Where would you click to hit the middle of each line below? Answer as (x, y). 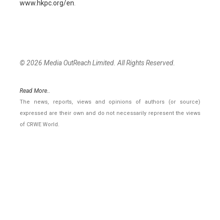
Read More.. (35, 91)
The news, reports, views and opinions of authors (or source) (110, 102)
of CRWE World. (40, 125)
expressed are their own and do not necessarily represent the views (110, 113)
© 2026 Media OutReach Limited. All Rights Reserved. (97, 63)
